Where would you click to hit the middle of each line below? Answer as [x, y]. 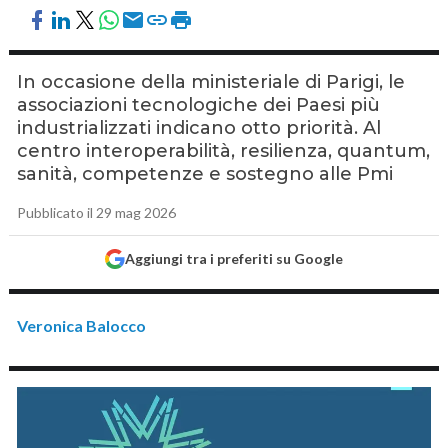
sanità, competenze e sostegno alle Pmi [205, 174]
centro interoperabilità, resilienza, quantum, [224, 151]
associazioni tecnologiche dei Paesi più [199, 105]
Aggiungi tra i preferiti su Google [233, 258]
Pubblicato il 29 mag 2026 [97, 212]
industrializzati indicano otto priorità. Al [199, 128]
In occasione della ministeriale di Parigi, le [211, 82]
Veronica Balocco [82, 325]
